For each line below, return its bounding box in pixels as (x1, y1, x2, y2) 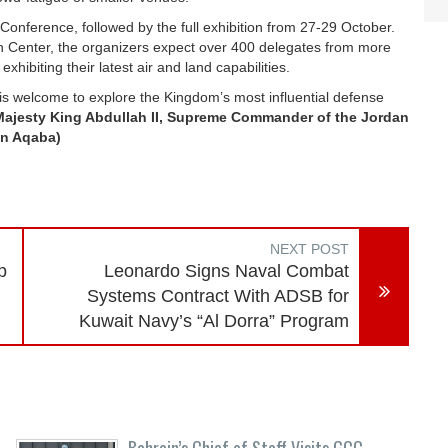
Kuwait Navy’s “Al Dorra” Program (79, 311, 350, 331)
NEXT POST (270, 241, 350, 257)
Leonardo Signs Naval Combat (104, 261, 350, 281)
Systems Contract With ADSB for (87, 286, 350, 306)
